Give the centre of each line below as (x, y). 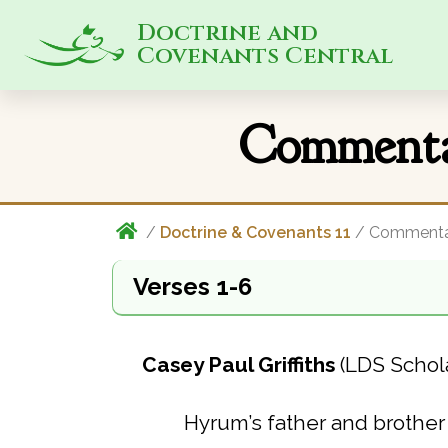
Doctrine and (227, 33)
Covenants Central (264, 56)
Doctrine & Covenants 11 (255, 232)
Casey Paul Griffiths (238, 364)
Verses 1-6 (192, 286)
